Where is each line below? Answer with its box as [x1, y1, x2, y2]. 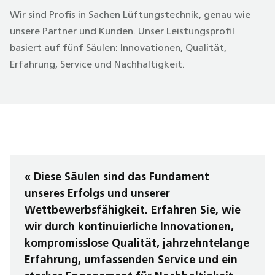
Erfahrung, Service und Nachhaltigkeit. [10, 60, 185, 70]
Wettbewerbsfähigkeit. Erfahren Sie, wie [25, 205, 241, 217]
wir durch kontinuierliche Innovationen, [25, 222, 234, 233]
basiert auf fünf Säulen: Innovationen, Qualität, [10, 44, 227, 53]
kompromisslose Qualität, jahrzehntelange [25, 238, 249, 250]
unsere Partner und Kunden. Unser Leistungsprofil [10, 27, 234, 37]
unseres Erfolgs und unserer [25, 188, 170, 200]
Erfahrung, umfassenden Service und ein [25, 255, 238, 266]
